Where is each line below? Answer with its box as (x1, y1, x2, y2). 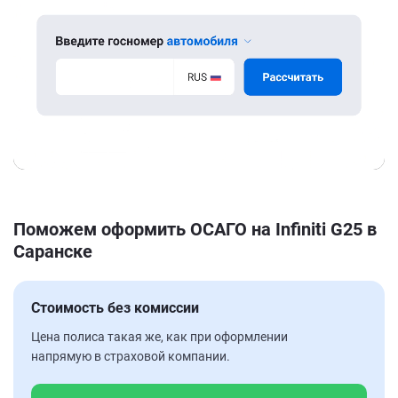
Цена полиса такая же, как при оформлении (31, 329, 288, 344)
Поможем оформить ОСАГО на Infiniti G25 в (13, 218, 377, 240)
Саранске (13, 240, 92, 262)
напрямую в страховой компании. (31, 348, 230, 363)
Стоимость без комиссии (31, 298, 199, 316)
